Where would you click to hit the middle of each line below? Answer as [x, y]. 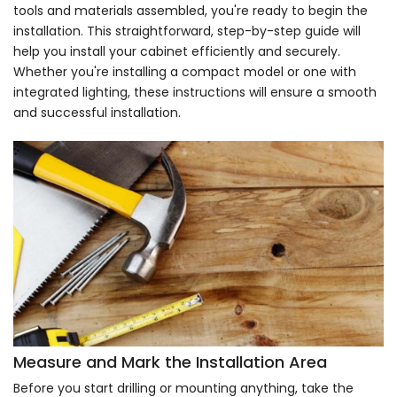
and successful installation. [97, 112]
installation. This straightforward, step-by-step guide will [187, 31]
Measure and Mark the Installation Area [170, 362]
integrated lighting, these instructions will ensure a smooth [195, 92]
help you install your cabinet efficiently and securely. [177, 51]
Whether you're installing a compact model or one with [185, 71]
